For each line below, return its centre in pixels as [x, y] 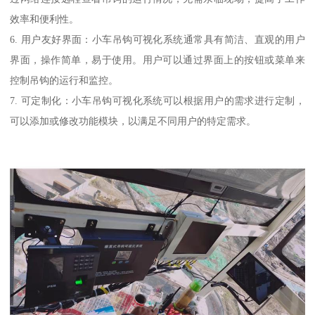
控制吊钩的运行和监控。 [64, 80]
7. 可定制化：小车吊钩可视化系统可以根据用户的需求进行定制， [157, 100]
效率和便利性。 [45, 19]
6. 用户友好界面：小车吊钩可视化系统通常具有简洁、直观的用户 [157, 39]
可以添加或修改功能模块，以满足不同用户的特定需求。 [133, 121]
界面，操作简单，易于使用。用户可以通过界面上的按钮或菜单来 [157, 59]
